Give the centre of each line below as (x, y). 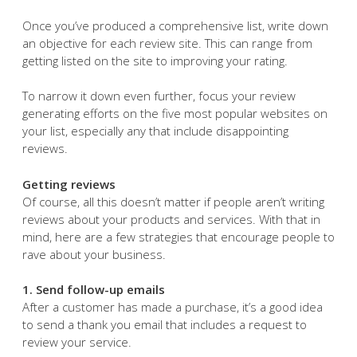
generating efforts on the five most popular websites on (175, 113)
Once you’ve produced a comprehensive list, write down (175, 25)
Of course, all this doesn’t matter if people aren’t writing (173, 201)
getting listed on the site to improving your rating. (155, 60)
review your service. (77, 342)
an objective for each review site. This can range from (167, 43)
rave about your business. (94, 254)
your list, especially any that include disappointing (155, 131)
